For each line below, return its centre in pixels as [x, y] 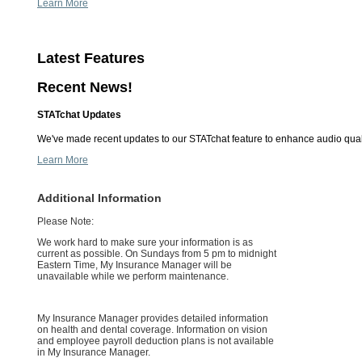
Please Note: [65, 221]
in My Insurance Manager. [94, 352]
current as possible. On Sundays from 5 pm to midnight [157, 253]
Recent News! [85, 87]
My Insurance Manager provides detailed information [153, 318]
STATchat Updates [79, 114]
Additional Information [99, 198]
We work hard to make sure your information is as [145, 242]
